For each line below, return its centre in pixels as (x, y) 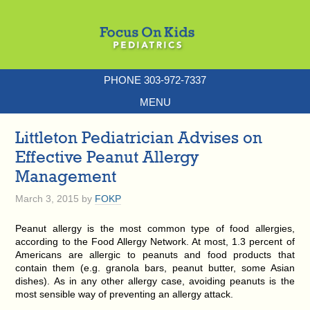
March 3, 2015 (47, 199)
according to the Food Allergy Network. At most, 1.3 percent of (155, 241)
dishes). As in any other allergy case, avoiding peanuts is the (155, 281)
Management (66, 176)
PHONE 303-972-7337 (155, 80)
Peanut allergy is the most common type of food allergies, (155, 228)
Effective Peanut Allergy (108, 156)
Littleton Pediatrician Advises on (139, 137)
